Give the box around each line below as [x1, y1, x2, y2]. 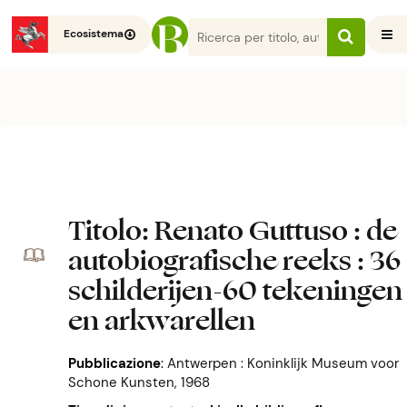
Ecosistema [64, 26, 124, 42]
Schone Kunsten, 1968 [67, 373, 210, 392]
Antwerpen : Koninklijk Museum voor [166, 354, 399, 372]
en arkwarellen [67, 300, 255, 342]
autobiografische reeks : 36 [67, 240, 401, 282]
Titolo [67, 210, 142, 252]
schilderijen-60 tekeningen [67, 270, 402, 312]
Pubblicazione [67, 354, 161, 372]
